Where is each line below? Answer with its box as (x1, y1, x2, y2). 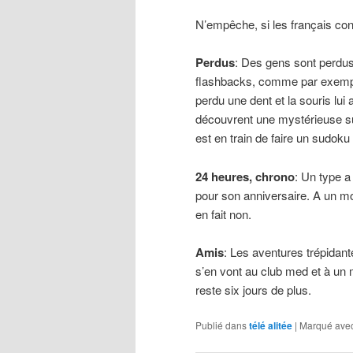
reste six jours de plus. (195, 281, 311, 298)
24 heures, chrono (195, 167, 295, 185)
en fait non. (195, 205, 251, 222)
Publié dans (195, 318, 247, 333)
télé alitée (249, 318, 292, 333)
